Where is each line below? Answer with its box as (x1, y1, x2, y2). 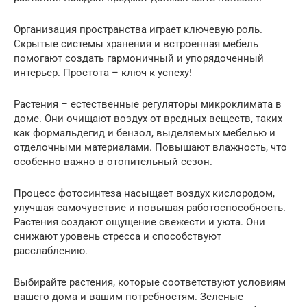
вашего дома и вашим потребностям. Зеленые (14, 291, 243, 303)
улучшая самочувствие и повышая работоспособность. (14, 201, 286, 214)
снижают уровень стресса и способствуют (14, 230, 221, 243)
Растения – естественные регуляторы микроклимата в (14, 98, 282, 110)
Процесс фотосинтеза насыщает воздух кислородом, (14, 187, 275, 199)
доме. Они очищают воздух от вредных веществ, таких (14, 112, 282, 125)
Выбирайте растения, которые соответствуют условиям (14, 276, 286, 288)
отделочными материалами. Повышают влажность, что (14, 141, 287, 153)
